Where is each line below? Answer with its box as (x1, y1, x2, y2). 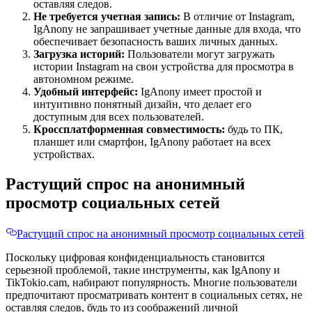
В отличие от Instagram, (180, 10, 295, 23)
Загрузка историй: (33, 48, 125, 61)
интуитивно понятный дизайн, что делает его (33, 98, 251, 111)
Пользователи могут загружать (125, 48, 274, 61)
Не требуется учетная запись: (33, 10, 180, 23)
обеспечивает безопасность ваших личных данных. (33, 36, 278, 48)
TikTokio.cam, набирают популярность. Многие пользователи (6, 276, 297, 289)
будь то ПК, (225, 123, 283, 136)
